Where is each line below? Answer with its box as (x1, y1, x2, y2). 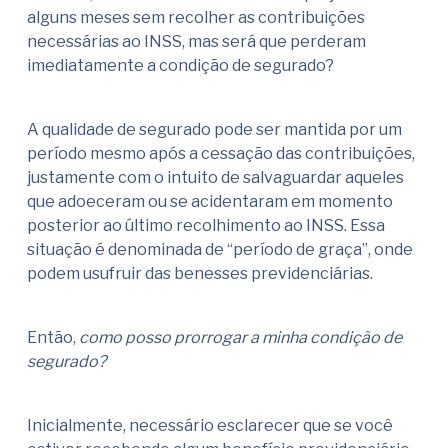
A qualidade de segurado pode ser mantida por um (27, 120, 402, 140)
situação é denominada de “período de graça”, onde (27, 240, 413, 260)
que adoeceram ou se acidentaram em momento (27, 192, 393, 212)
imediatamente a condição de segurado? (27, 56, 334, 76)
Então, (27, 328, 76, 348)
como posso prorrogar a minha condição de (76, 328, 402, 348)
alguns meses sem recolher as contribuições (27, 8, 365, 28)
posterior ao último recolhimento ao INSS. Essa (27, 216, 385, 236)
